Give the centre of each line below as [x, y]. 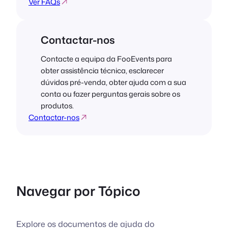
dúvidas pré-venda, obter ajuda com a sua [113, 82]
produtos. [57, 106]
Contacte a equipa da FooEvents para [106, 59]
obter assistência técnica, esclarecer [102, 71]
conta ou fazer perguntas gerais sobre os [110, 94]
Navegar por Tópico [78, 191]
